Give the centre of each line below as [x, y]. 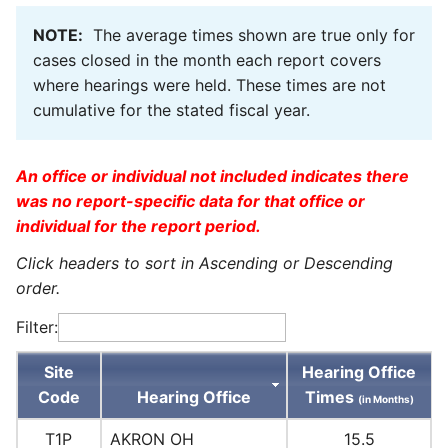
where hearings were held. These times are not [209, 85]
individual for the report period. [138, 226]
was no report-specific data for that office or [190, 201]
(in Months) [385, 398]
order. [38, 288]
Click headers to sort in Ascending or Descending [204, 263]
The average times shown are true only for [249, 35]
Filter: [37, 327]
